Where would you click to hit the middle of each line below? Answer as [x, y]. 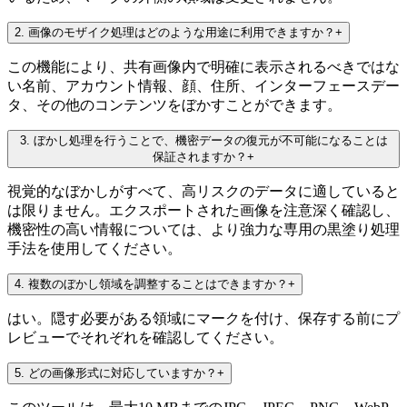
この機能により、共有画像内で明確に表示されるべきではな [203, 66]
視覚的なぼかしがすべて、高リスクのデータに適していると [203, 191]
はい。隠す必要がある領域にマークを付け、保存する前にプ [203, 318]
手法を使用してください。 [94, 248]
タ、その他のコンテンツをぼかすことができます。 [174, 104]
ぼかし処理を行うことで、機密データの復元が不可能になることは [210, 140]
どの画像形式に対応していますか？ [123, 372]
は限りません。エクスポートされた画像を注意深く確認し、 [203, 210]
